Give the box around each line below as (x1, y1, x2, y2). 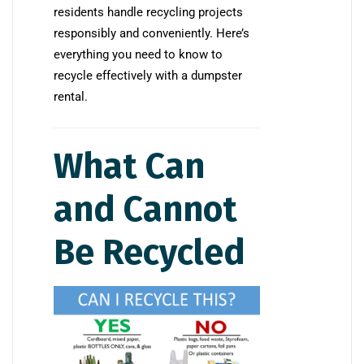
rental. (54, 89, 88, 105)
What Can (54, 145, 205, 188)
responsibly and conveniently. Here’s (54, 26, 249, 41)
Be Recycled (54, 232, 245, 274)
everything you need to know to (54, 47, 223, 63)
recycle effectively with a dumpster (54, 68, 242, 84)
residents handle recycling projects (54, 5, 243, 20)
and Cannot (54, 188, 237, 231)
